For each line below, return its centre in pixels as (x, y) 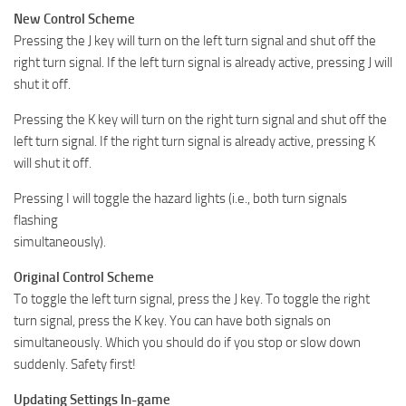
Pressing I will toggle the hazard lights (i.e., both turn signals (180, 198)
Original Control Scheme (84, 277)
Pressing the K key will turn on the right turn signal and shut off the (200, 119)
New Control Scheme (74, 19)
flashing (36, 220)
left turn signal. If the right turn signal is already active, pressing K (194, 141)
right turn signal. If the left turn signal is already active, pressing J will (203, 62)
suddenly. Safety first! (75, 364)
